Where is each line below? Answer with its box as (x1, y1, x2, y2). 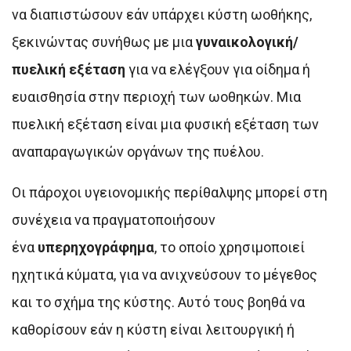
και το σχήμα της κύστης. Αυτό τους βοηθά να (12, 294, 305, 311)
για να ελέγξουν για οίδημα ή (125, 61, 310, 78)
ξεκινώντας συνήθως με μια (12, 34, 196, 51)
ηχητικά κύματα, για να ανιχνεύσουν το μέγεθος (12, 266, 317, 284)
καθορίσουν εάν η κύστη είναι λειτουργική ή (12, 321, 295, 338)
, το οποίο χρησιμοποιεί (154, 239, 305, 256)
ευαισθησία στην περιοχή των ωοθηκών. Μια (12, 89, 301, 106)
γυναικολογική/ (196, 34, 299, 51)
